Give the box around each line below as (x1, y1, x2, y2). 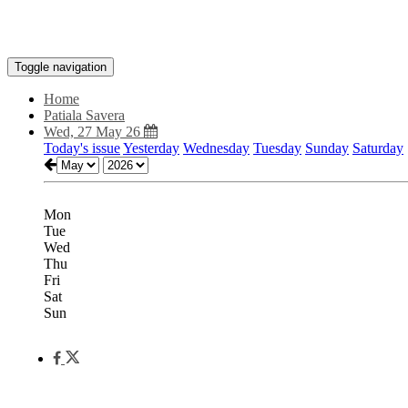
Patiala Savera (44, 107, 125, 123)
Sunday (305, 140, 349, 156)
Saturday (352, 140, 403, 156)
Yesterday (123, 140, 179, 156)
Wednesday (183, 140, 250, 156)
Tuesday (253, 140, 301, 156)
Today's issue (44, 140, 120, 156)
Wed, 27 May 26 (44, 124, 144, 139)
